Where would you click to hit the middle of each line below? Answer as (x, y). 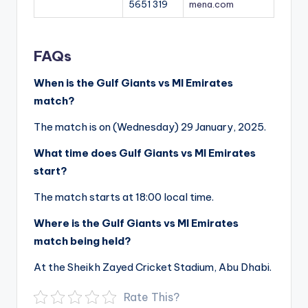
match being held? (82, 241)
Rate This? (152, 297)
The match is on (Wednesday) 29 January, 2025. (150, 126)
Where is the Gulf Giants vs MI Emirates (136, 223)
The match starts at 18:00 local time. (124, 197)
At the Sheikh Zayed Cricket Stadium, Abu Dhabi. (153, 267)
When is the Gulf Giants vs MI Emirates (133, 82)
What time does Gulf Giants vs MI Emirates (145, 153)
